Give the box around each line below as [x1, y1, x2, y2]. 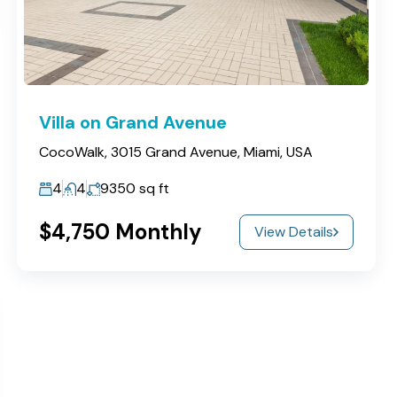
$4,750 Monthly [39, 217, 202, 245]
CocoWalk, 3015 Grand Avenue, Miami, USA [39, 142, 313, 161]
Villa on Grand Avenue [39, 110, 227, 134]
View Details [254, 222, 333, 241]
